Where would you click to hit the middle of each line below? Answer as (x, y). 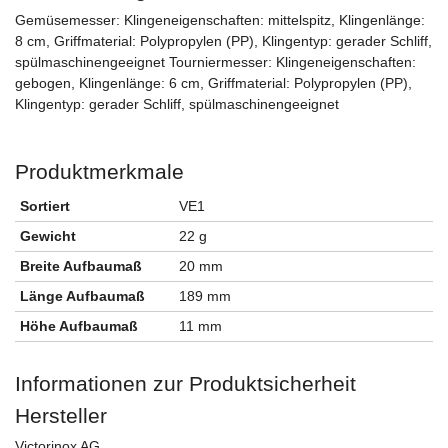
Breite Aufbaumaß (81, 266)
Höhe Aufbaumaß (79, 326)
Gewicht (48, 236)
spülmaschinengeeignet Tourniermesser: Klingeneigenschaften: (215, 62)
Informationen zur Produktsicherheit (185, 384)
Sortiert (45, 206)
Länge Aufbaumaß (82, 296)
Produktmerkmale (99, 172)
